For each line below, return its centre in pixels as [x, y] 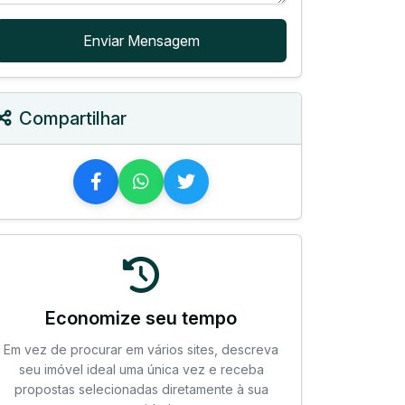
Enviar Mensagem [141, 41]
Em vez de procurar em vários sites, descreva [141, 349]
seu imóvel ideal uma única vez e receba [141, 369]
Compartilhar [73, 118]
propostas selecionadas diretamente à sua [141, 389]
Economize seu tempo [141, 318]
